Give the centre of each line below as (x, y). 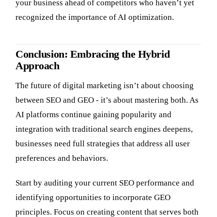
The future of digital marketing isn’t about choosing (105, 86)
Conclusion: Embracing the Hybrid (93, 54)
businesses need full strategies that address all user (103, 144)
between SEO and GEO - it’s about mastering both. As (107, 100)
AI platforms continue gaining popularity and (93, 115)
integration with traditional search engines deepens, (104, 129)
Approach (38, 66)
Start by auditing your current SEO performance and (105, 183)
